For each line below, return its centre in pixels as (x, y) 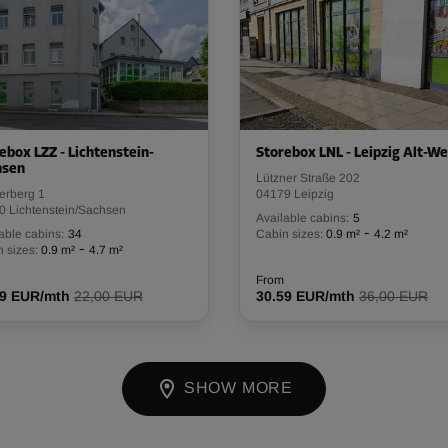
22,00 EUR (108, 296)
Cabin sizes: (289, 234)
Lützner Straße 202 (308, 178)
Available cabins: (302, 218)
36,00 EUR (393, 296)
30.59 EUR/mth (305, 296)
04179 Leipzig (295, 194)
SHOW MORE (236, 388)
